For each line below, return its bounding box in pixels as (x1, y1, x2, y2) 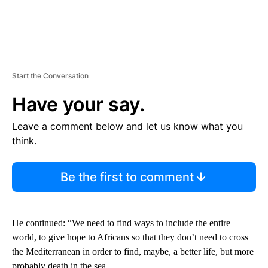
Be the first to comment (60, 170, 194, 185)
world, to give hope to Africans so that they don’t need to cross (12, 232, 248, 243)
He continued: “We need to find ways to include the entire (12, 218, 230, 229)
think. (12, 135, 36, 147)
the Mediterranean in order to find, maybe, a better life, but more (12, 246, 254, 257)
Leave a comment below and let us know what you (12, 120, 243, 133)
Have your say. (12, 93, 145, 117)
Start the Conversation (12, 71, 89, 81)
